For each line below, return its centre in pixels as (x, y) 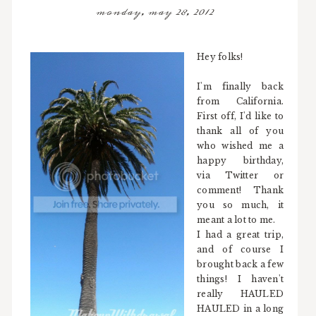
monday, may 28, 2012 (155, 12)
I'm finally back (241, 86)
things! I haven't (241, 279)
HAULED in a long (241, 309)
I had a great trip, (241, 235)
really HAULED (241, 294)
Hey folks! (220, 57)
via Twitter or (241, 175)
